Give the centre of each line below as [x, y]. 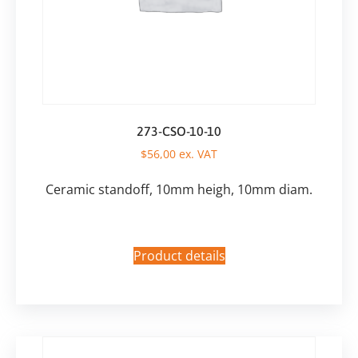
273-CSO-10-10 [179, 131]
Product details [179, 255]
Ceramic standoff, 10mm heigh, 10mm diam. [179, 190]
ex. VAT [197, 154]
